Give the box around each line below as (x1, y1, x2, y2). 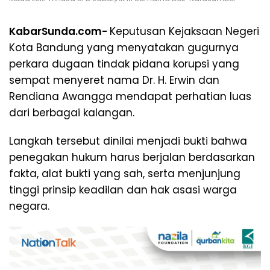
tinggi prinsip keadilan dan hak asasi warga (9, 182, 237, 197)
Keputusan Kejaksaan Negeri (110, 24, 259, 39)
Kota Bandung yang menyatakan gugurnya (9, 40, 239, 55)
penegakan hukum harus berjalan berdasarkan (9, 149, 255, 165)
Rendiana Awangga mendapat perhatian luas (9, 89, 251, 104)
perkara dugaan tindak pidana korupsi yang (9, 56, 239, 71)
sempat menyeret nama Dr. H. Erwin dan (9, 72, 219, 87)
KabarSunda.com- (9, 24, 110, 39)
